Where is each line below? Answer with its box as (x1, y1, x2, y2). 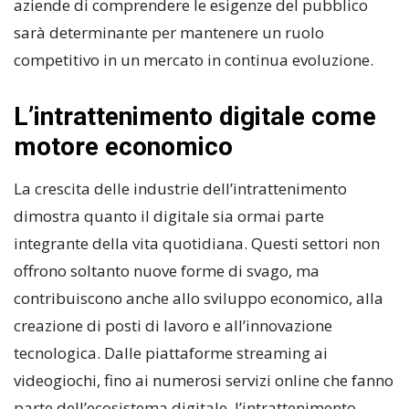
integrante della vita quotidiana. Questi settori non (14, 233, 380, 255)
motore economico (14, 131, 233, 163)
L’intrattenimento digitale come (14, 101, 376, 132)
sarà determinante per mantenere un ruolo (14, 22, 324, 44)
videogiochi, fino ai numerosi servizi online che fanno (14, 370, 393, 392)
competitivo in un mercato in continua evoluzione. (14, 49, 373, 71)
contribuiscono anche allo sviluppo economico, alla (14, 288, 383, 309)
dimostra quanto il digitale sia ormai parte (14, 205, 324, 227)
